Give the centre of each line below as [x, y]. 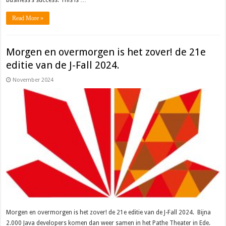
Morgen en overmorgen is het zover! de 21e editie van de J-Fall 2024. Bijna [109, 212]
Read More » [28, 18]
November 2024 [33, 80]
